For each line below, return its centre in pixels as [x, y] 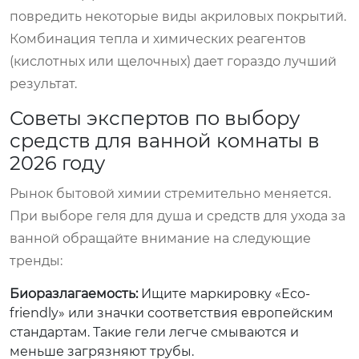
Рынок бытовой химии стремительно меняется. [170, 193]
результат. [43, 83]
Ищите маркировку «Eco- [224, 293]
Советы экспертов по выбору [155, 118]
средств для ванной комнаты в [165, 140]
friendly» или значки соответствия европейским [171, 313]
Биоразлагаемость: [74, 293]
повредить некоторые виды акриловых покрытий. [178, 16]
